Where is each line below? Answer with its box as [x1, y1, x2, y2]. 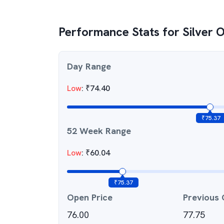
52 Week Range [67, 125, 131, 136]
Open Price [67, 191, 112, 203]
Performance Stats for [58, 24, 182, 39]
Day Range [67, 60, 111, 72]
